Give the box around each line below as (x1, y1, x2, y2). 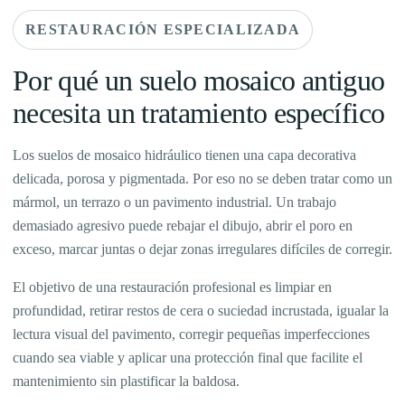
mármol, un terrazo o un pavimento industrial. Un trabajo (13, 193, 336, 210)
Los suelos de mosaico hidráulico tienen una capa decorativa (13, 146, 356, 163)
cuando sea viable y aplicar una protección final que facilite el (13, 349, 363, 365)
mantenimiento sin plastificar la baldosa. (13, 372, 240, 389)
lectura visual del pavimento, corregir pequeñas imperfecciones (13, 325, 370, 342)
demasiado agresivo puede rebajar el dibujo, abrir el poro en (13, 217, 353, 233)
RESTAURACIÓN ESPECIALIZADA (25, 21, 301, 37)
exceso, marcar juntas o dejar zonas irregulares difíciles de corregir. (13, 240, 392, 257)
